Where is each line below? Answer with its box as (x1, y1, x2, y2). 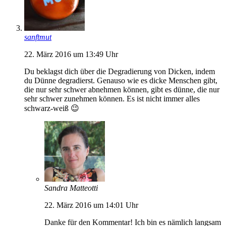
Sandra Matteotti (44, 183, 98, 192)
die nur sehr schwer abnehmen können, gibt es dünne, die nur (24, 85, 219, 94)
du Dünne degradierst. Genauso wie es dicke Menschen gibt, (24, 76, 217, 85)
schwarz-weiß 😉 (24, 103, 79, 112)
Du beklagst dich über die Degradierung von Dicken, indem (24, 67, 215, 76)
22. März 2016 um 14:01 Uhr (44, 200, 138, 209)
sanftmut (24, 32, 51, 41)
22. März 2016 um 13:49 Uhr (24, 49, 118, 59)
